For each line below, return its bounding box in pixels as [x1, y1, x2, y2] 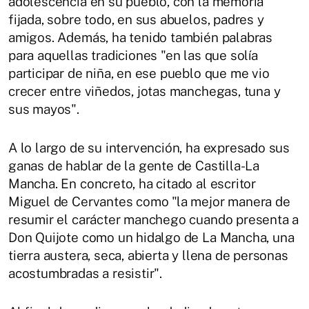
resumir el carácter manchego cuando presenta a [8, 211, 299, 227]
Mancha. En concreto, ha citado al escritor [8, 175, 257, 191]
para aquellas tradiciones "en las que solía [8, 47, 258, 63]
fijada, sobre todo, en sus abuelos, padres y [8, 11, 264, 27]
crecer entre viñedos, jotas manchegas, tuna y [8, 83, 281, 99]
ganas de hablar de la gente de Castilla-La [8, 157, 260, 173]
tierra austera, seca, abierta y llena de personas [8, 247, 288, 263]
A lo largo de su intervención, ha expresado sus [8, 139, 290, 155]
